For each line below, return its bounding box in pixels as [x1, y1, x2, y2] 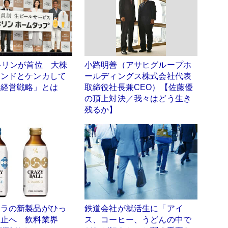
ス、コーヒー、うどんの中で [84, 215, 192, 224]
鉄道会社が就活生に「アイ [84, 204, 183, 213]
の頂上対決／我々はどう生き [84, 94, 192, 103]
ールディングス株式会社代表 [84, 72, 192, 81]
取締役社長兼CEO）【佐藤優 [84, 83, 193, 92]
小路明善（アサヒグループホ [84, 61, 192, 70]
